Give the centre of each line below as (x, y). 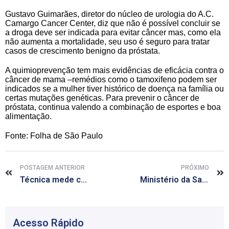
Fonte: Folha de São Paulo (54, 136)
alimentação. (28, 117)
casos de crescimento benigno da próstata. (83, 51)
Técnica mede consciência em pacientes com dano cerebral (84, 180)
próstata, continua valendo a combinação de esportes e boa (113, 107)
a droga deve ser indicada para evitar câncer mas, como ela (113, 33)
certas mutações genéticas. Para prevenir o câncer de (102, 98)
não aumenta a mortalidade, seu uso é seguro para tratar (107, 42)
